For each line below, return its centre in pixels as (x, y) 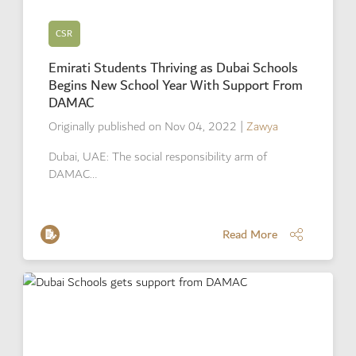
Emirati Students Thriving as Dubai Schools (173, 68)
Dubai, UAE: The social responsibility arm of (157, 157)
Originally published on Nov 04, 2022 (142, 126)
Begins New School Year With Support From (175, 85)
